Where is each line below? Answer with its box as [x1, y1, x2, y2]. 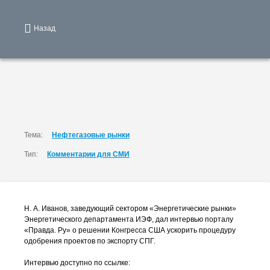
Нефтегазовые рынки [52, 131, 130, 139]
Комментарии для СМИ [47, 150, 130, 159]
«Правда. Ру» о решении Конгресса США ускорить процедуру [24, 226, 236, 234]
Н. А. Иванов [24, 204, 67, 213]
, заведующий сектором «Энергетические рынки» [67, 204, 236, 213]
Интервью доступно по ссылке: [24, 259, 130, 267]
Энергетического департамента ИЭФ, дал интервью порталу [24, 215, 233, 224]
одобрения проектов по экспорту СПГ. [24, 237, 155, 245]
